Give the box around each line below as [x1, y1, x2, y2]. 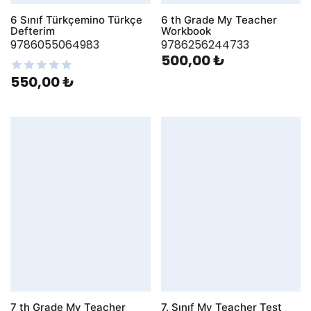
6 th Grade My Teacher [160, 13, 277, 27]
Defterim [10, 24, 55, 38]
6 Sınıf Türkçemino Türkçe [10, 13, 142, 27]
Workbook [160, 24, 211, 38]
